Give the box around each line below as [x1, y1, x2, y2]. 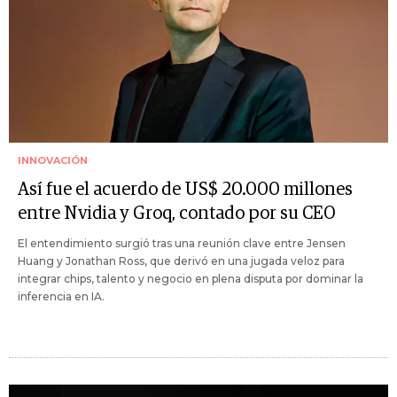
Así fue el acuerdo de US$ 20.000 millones [18, 181, 353, 199]
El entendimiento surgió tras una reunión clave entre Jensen [18, 237, 346, 251]
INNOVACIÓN [18, 154, 88, 167]
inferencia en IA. [18, 290, 105, 304]
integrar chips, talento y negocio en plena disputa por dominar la [18, 272, 363, 286]
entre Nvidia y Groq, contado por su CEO [18, 205, 335, 223]
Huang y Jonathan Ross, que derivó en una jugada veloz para [18, 254, 345, 269]
